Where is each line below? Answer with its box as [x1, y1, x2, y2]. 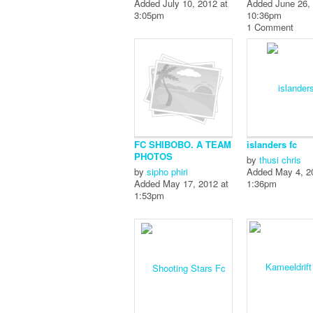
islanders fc [247, 138, 298, 151]
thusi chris [259, 153, 302, 166]
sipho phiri [147, 165, 189, 178]
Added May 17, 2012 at [134, 177, 229, 190]
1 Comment [247, 20, 294, 34]
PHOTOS [134, 150, 173, 163]
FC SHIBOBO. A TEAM [134, 138, 232, 151]
